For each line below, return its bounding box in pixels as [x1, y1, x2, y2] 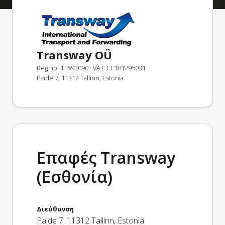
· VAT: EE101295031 [90, 63, 146, 72]
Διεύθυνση [37, 204, 74, 213]
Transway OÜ [37, 47, 112, 62]
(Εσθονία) [37, 166, 113, 187]
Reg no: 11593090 [37, 63, 88, 72]
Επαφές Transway [37, 147, 175, 168]
